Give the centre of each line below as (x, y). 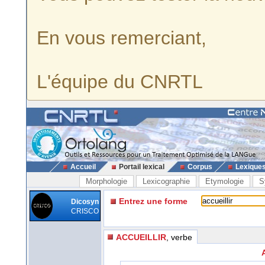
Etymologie (224, 181)
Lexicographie (166, 181)
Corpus (200, 167)
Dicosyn (85, 202)
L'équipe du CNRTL (120, 82)
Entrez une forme (153, 201)
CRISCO (85, 211)
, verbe (179, 237)
